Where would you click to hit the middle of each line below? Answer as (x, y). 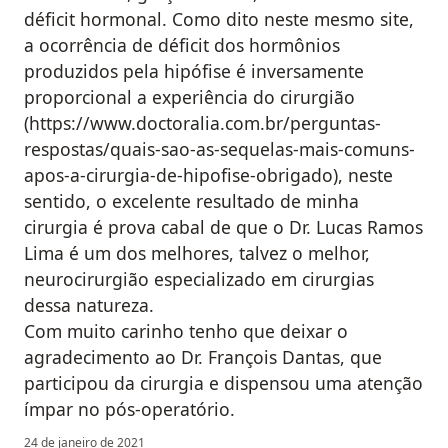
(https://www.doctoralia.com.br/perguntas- (202, 123)
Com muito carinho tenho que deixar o (186, 331)
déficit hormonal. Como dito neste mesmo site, (219, 19)
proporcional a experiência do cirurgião (189, 97)
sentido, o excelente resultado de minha (191, 201)
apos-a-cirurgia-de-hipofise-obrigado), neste (208, 175)
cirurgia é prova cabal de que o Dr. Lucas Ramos (223, 227)
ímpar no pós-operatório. (129, 409)
